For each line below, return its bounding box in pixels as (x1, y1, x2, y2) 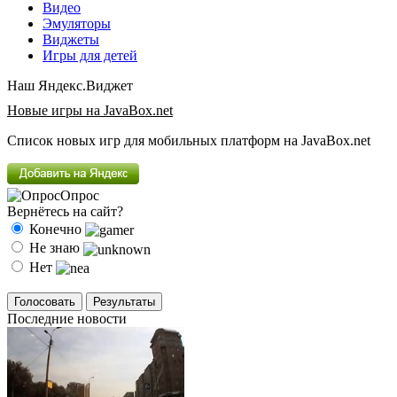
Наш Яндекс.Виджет (7, 78, 133, 93)
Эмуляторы (43, 16, 111, 31)
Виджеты (43, 32, 99, 47)
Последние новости (7, 310, 127, 326)
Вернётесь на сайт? (7, 204, 123, 219)
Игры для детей (43, 48, 137, 63)
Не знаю (26, 240, 83, 256)
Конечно (26, 222, 85, 237)
